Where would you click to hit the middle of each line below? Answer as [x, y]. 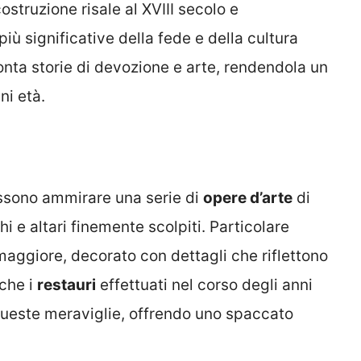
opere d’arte [248, 198]
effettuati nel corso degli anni [204, 285]
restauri [66, 285]
